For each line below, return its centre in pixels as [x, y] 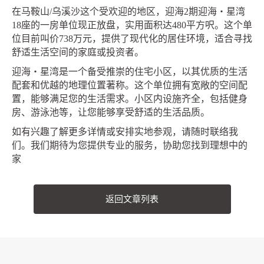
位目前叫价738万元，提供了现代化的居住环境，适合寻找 [132, 39]
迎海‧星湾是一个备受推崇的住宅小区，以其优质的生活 [130, 72]
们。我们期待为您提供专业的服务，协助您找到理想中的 [130, 145]
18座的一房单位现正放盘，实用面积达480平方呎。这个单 [132, 25]
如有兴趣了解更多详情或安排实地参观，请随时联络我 [125, 132]
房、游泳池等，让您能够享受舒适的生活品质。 [111, 112]
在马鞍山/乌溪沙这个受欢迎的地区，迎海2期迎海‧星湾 [128, 11]
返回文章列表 [132, 199]
